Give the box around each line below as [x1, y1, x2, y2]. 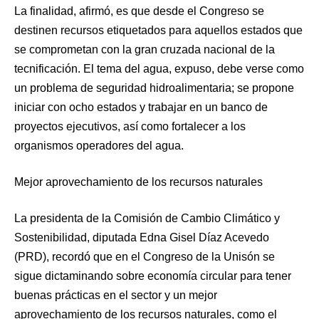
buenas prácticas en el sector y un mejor [14, 289, 217, 302]
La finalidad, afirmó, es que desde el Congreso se [14, 5, 264, 18]
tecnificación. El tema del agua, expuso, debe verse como [14, 63, 304, 75]
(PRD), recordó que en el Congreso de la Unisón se [14, 251, 275, 263]
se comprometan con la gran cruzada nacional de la [14, 43, 275, 56]
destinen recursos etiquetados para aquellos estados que [14, 24, 303, 37]
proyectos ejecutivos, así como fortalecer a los [14, 120, 246, 133]
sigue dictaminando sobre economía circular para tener [14, 270, 291, 283]
